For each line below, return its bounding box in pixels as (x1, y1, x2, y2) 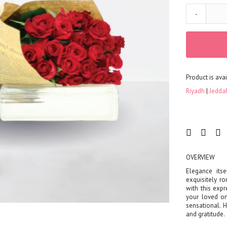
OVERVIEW (186, 153, 215, 162)
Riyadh (186, 86, 206, 95)
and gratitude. (186, 209, 225, 218)
